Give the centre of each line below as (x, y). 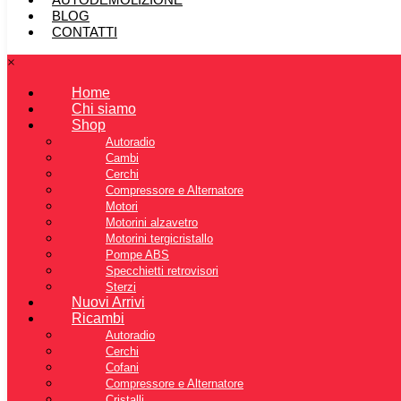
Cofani (122, 368)
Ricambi (98, 319)
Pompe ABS (137, 255)
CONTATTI (85, 32)
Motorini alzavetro (152, 223)
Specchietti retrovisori (162, 271)
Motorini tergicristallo (159, 239)
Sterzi (121, 287)
